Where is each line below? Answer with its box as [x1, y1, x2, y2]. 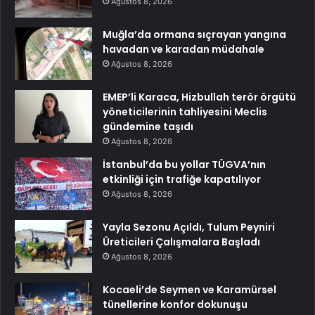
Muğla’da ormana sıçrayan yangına [103, 27, 286, 42]
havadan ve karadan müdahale [103, 42, 264, 57]
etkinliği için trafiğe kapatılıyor [103, 172, 261, 187]
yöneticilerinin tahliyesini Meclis [103, 105, 267, 120]
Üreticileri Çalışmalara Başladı [103, 235, 260, 250]
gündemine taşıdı [103, 120, 193, 134]
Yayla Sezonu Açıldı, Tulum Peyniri [103, 220, 275, 235]
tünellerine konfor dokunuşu [103, 297, 247, 312]
